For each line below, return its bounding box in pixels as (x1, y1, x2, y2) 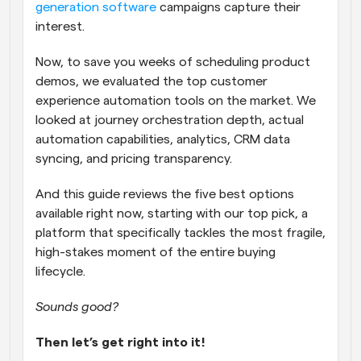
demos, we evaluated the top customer (35, 75, 268, 88)
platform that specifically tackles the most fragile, (35, 226, 326, 239)
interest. (35, 20, 85, 33)
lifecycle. (35, 265, 89, 278)
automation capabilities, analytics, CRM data (35, 133, 290, 146)
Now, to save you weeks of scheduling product (35, 56, 310, 68)
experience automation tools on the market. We (35, 94, 316, 107)
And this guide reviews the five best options (35, 188, 294, 201)
